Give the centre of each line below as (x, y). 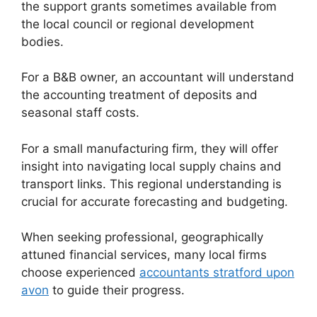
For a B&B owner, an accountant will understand (158, 77)
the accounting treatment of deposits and (139, 95)
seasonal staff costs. (80, 113)
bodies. (42, 41)
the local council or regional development (138, 24)
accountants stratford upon (217, 273)
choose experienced (80, 273)
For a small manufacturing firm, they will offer (150, 148)
